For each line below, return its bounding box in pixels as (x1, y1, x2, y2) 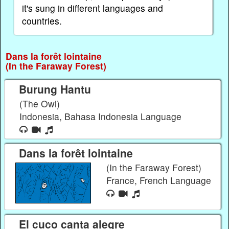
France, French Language (106, 174, 214, 187)
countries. (22, 14, 62, 28)
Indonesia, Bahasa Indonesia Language (19, 109, 185, 123)
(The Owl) (19, 97, 60, 110)
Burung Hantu (18, 81, 91, 97)
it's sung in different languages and (22, 2, 164, 15)
